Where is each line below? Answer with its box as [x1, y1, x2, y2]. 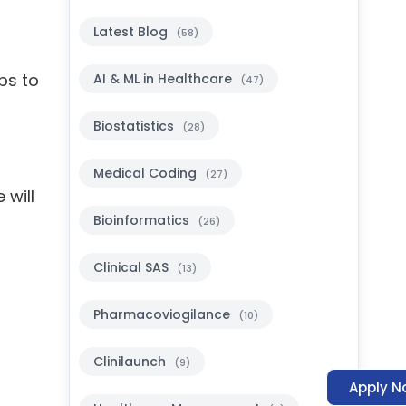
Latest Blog [92, 23, 171, 41]
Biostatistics [92, 117, 178, 135]
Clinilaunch [92, 353, 169, 371]
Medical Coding [92, 164, 200, 182]
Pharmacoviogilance [92, 305, 234, 324]
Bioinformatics [92, 211, 193, 229]
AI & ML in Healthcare [92, 70, 236, 88]
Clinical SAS [92, 258, 172, 276]
